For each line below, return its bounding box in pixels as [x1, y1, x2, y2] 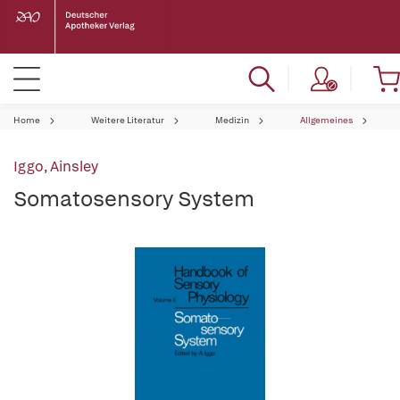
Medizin [215, 114, 249, 126]
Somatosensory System [13, 185, 254, 212]
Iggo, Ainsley [13, 157, 98, 176]
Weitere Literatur [91, 114, 164, 126]
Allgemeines [300, 114, 353, 126]
